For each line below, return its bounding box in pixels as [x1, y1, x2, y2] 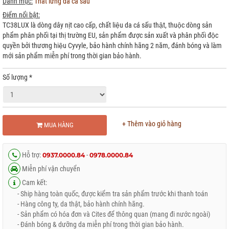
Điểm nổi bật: [3, 11, 40, 19]
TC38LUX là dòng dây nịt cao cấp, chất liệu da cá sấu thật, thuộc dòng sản [3, 21, 212, 29]
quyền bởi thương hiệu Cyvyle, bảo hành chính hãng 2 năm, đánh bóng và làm [3, 41, 222, 50]
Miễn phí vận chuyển [20, 165, 80, 173]
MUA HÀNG [42, 121, 74, 129]
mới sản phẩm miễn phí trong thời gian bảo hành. [3, 52, 142, 60]
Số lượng [3, 73, 29, 81]
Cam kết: [20, 178, 47, 187]
